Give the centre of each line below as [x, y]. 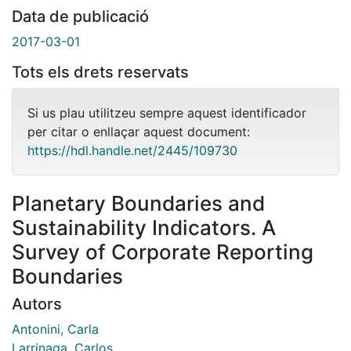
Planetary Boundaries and [138, 203]
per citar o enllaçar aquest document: [139, 131]
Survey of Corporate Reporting [163, 251]
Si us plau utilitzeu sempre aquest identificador [167, 112]
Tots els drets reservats [100, 72]
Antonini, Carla [55, 329]
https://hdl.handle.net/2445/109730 [132, 150]
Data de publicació [80, 16]
